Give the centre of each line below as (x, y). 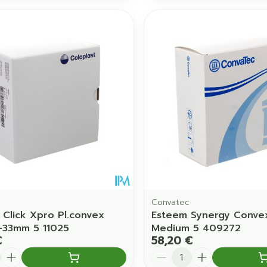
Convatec (170, 202)
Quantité (172, 252)
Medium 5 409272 (196, 228)
